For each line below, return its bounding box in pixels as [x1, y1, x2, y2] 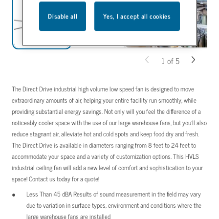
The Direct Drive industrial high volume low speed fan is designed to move [12, 84, 194, 94]
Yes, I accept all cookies [103, 11, 171, 22]
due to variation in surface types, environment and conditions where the [26, 200, 201, 210]
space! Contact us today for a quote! [12, 174, 99, 184]
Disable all [48, 11, 78, 22]
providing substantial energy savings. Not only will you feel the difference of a [12, 106, 201, 116]
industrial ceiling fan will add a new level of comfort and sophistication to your [12, 162, 203, 173]
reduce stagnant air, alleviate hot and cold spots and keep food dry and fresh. [12, 129, 199, 139]
